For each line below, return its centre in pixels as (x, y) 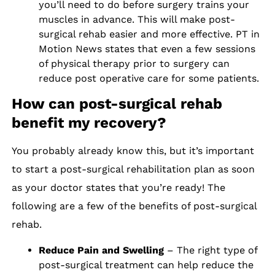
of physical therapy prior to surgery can (134, 63)
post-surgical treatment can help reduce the (146, 265)
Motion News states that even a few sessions (147, 48)
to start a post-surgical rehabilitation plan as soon (134, 169)
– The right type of (210, 250)
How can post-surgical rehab (117, 103)
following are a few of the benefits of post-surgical (134, 206)
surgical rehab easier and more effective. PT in (149, 34)
